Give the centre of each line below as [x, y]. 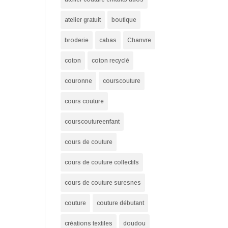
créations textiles [89, 223]
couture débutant [121, 203]
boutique [124, 20]
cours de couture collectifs [102, 162]
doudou [135, 223]
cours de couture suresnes [103, 183]
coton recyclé [111, 61]
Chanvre [139, 40]
